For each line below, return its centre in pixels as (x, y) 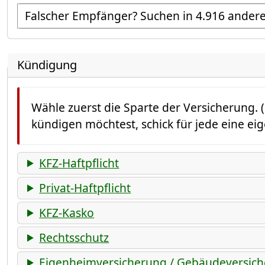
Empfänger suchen (68, 11)
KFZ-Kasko (67, 212)
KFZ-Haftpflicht (79, 163)
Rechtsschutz (74, 237)
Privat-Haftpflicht (85, 188)
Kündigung (47, 64)
